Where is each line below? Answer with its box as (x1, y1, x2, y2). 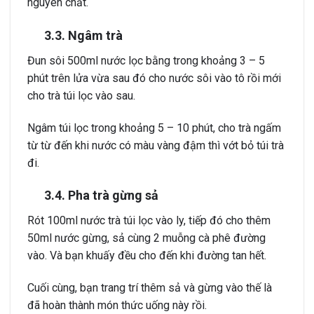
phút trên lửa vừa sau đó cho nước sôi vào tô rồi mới (27, 71, 281, 85)
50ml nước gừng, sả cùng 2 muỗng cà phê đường (27, 231, 266, 245)
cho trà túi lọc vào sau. (27, 88, 135, 102)
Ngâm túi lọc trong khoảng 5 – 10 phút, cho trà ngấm (27, 121, 281, 135)
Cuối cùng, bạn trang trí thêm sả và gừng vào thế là (27, 281, 272, 295)
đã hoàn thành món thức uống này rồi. (27, 299, 207, 313)
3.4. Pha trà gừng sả (41, 188, 158, 203)
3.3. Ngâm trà (41, 27, 123, 43)
